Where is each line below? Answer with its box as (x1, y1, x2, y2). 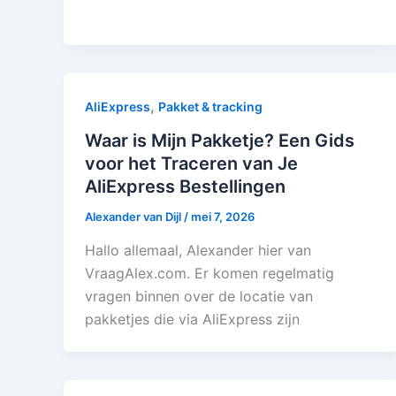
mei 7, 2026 (191, 209, 255, 224)
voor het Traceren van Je (85, 152, 298, 174)
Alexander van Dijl (85, 209, 184, 224)
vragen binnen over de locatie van (85, 286, 313, 305)
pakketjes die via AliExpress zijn (85, 309, 300, 328)
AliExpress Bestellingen (85, 175, 286, 197)
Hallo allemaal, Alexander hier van (85, 240, 311, 259)
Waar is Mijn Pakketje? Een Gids (85, 129, 354, 151)
